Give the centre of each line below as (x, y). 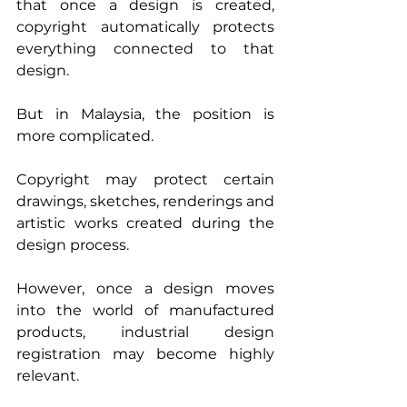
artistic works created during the (145, 223)
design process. (73, 245)
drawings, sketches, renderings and (145, 201)
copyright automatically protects (145, 27)
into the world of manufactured (145, 310)
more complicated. (85, 136)
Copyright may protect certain (145, 179)
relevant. (48, 376)
